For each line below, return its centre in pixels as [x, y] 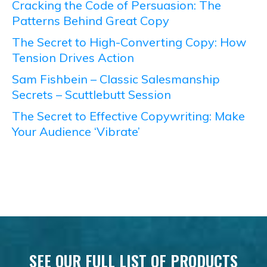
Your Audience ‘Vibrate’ [76, 131]
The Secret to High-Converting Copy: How [129, 42]
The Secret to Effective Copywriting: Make [128, 116]
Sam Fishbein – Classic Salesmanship [116, 79]
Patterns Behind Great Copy [91, 21]
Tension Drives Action [73, 58]
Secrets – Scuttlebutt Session [91, 94]
